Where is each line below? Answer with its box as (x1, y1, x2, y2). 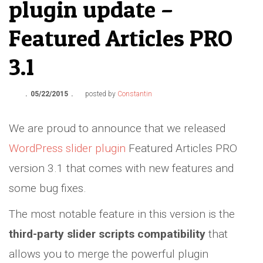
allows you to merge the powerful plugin (9, 247, 208, 261)
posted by (85, 90, 117, 98)
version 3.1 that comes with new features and (9, 161, 234, 175)
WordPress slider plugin (9, 141, 126, 155)
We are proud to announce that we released (9, 122, 225, 135)
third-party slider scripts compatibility (9, 227, 205, 241)
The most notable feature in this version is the (9, 207, 235, 221)
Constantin (117, 90, 152, 98)
